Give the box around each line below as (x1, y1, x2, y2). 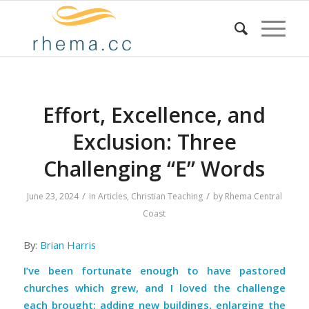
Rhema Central (224, 190, 282, 202)
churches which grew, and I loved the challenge (23, 281, 286, 295)
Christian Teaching (130, 190, 203, 202)
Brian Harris (39, 237, 96, 252)
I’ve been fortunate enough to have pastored (23, 263, 286, 278)
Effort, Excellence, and (43, 101, 266, 129)
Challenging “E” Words (43, 154, 266, 183)
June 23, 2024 (26, 190, 79, 202)
